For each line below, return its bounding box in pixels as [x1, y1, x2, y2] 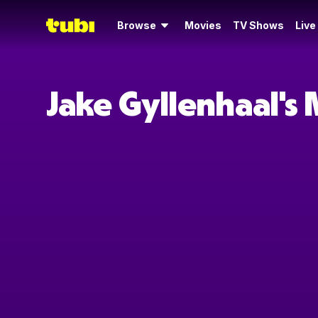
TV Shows [233, 19, 284, 31]
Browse [117, 19, 156, 31]
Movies [185, 19, 221, 31]
